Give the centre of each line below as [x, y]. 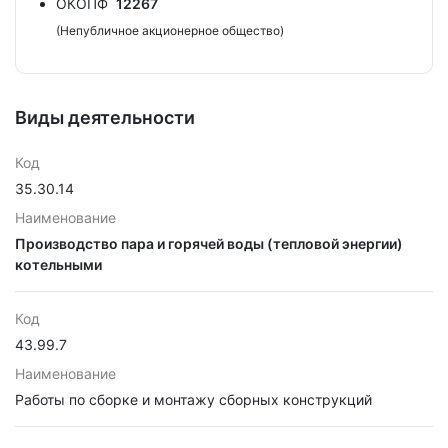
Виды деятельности [105, 117]
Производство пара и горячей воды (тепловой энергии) [209, 243]
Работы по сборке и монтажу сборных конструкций [193, 399]
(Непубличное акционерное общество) [170, 30]
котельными [58, 264]
